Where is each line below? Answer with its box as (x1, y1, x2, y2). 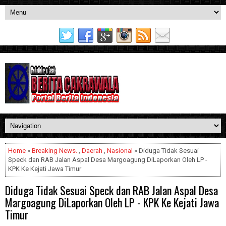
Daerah (82, 147, 102, 154)
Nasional (107, 147, 133, 154)
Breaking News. (32, 147, 77, 154)
